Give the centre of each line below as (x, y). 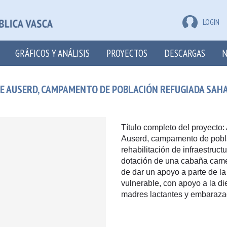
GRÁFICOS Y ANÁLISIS (52, 53)
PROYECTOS (127, 53)
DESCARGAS (185, 53)
